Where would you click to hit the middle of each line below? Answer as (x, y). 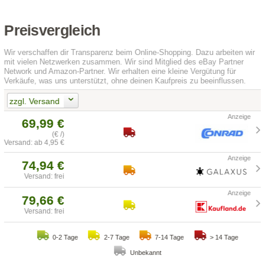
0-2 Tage (65, 237)
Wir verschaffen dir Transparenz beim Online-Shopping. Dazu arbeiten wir (130, 53)
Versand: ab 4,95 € (35, 143)
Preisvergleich (52, 31)
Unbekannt (146, 253)
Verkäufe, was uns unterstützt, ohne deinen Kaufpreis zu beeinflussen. (125, 81)
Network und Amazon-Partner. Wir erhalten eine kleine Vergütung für (120, 72)
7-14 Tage (170, 237)
